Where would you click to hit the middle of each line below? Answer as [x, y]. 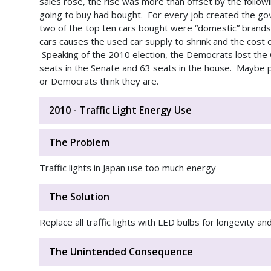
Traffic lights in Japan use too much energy [128, 167]
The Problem [79, 142]
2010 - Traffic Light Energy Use [120, 110]
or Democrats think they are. [99, 81]
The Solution [79, 197]
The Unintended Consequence [121, 252]
